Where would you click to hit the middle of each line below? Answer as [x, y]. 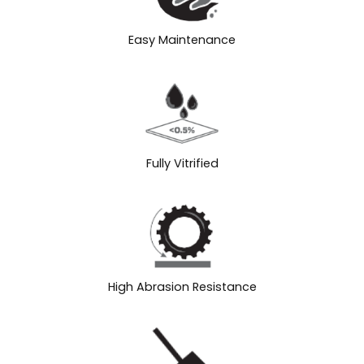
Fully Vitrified [182, 164]
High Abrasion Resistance [182, 287]
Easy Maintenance [182, 40]
